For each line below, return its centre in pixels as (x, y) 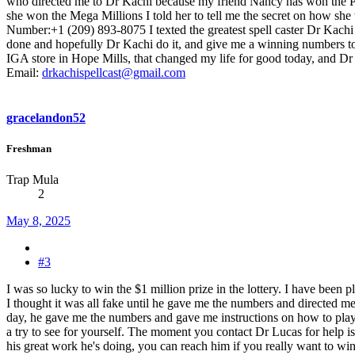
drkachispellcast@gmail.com (114, 72)
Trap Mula (32, 180)
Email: (24, 72)
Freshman (29, 149)
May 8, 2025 (38, 221)
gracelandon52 (46, 117)
